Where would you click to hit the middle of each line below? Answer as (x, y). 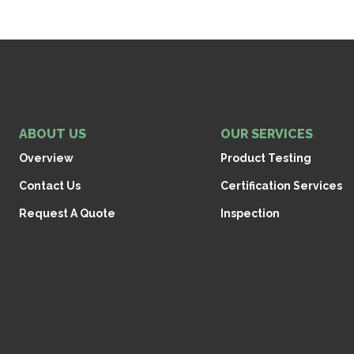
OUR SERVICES (267, 134)
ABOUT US (53, 134)
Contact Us (50, 186)
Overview (46, 158)
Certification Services (281, 186)
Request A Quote (67, 214)
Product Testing (266, 158)
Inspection (250, 214)
